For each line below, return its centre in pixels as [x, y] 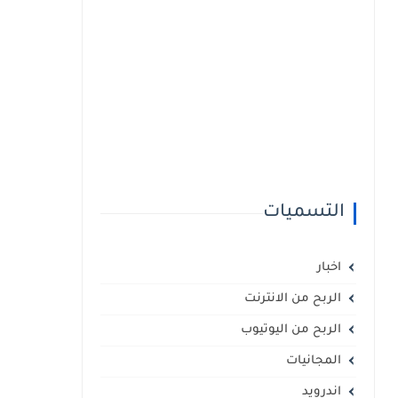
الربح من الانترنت [292, 299]
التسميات [304, 213]
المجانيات [313, 361]
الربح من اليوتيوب [291, 330]
